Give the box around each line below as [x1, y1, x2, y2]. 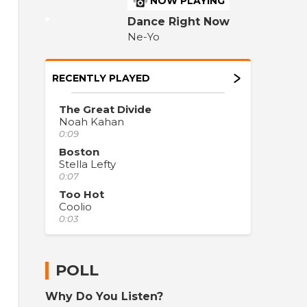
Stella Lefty [59, 157, 116, 171]
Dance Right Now [127, 14, 230, 28]
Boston [59, 145, 99, 158]
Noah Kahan [59, 114, 124, 128]
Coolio [59, 199, 92, 213]
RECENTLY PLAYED [52, 71, 150, 84]
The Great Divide [59, 102, 151, 116]
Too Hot [59, 187, 104, 201]
